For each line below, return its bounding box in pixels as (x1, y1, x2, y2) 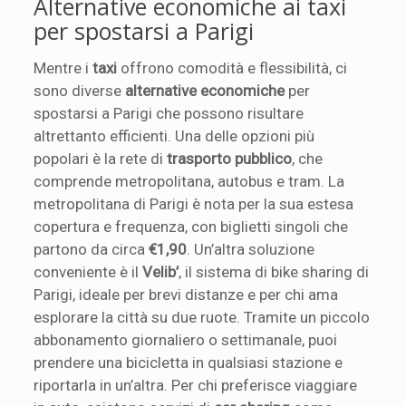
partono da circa (34, 240, 150, 258)
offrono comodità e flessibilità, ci (117, 59, 348, 77)
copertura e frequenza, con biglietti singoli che (34, 217, 349, 236)
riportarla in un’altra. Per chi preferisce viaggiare (34, 376, 358, 394)
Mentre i (34, 59, 93, 77)
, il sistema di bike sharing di (179, 263, 370, 281)
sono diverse (34, 82, 126, 100)
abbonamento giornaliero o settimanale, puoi (34, 331, 338, 349)
